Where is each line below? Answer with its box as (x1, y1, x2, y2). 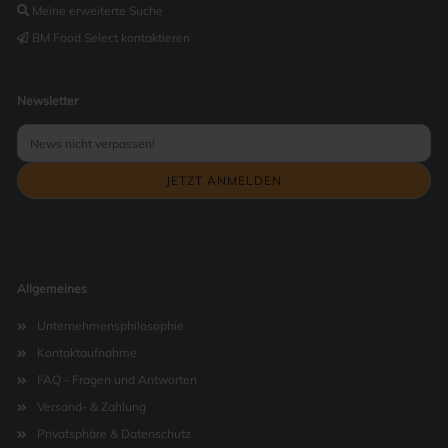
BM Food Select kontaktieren (32, 30, 190, 45)
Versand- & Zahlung (37, 399, 146, 414)
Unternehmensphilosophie (37, 318, 184, 333)
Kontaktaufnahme (37, 345, 137, 360)
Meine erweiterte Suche (32, 3, 163, 18)
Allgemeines (17, 281, 87, 296)
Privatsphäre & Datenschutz (37, 426, 191, 441)
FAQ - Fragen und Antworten (37, 372, 197, 387)
